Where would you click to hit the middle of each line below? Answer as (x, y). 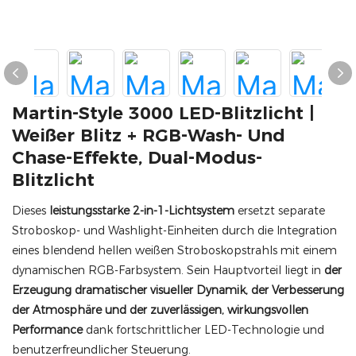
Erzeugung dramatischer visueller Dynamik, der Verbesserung (178, 290)
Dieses (31, 211)
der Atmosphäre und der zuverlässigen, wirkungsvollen (160, 310)
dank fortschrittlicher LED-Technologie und (203, 330)
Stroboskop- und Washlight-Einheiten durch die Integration (174, 230)
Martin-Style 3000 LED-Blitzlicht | (163, 113)
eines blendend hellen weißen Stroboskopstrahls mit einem (174, 250)
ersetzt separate (280, 211)
